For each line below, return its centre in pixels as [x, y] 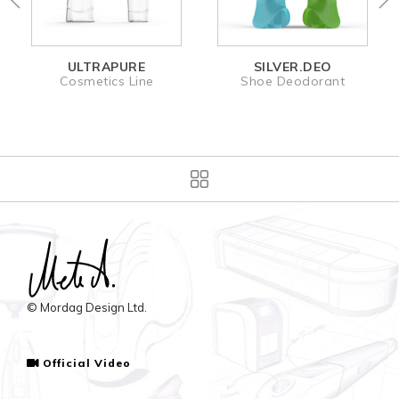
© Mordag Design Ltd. [87, 307]
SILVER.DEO [293, 67]
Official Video [87, 362]
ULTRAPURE [106, 66]
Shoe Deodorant [293, 81]
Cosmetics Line [106, 81]
